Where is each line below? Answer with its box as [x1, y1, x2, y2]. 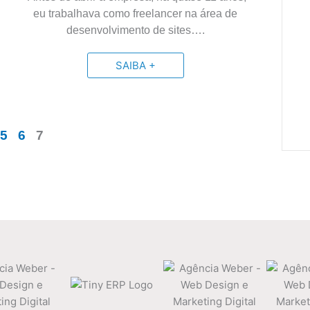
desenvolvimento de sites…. [66, 24, 205, 36]
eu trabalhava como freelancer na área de [33, 8, 238, 19]
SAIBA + [115, 59, 156, 72]
